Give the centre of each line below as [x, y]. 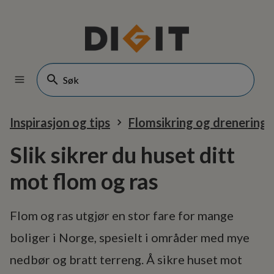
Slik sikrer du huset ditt [122, 155]
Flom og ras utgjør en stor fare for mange [122, 215]
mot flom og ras [84, 181]
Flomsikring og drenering [198, 122]
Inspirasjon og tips [60, 122]
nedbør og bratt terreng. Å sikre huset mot [126, 259]
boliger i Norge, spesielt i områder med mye [130, 237]
